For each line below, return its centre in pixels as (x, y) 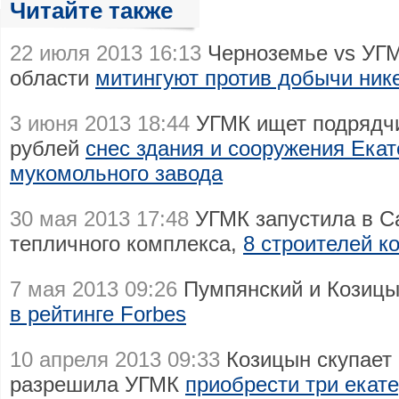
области (53, 78)
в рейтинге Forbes (98, 314)
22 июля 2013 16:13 (106, 53)
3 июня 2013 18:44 (100, 123)
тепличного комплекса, (126, 244)
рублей (48, 148)
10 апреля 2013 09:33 (115, 359)
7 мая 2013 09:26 (94, 289)
